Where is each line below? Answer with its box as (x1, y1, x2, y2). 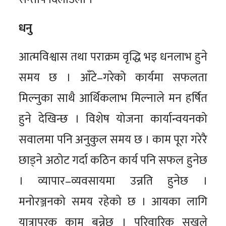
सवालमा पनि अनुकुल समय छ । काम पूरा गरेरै (19, 130, 207, 149)
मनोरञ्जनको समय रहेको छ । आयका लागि (19, 192, 207, 211)
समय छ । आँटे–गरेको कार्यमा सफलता (19, 68, 207, 87)
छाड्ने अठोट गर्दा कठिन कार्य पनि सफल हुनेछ (19, 150, 207, 170)
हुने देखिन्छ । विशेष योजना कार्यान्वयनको (19, 109, 207, 129)
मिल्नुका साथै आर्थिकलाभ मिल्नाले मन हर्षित (19, 88, 207, 108)
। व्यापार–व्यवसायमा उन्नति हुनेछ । (19, 171, 207, 191)
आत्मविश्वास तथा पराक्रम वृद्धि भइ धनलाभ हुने (19, 47, 207, 67)
